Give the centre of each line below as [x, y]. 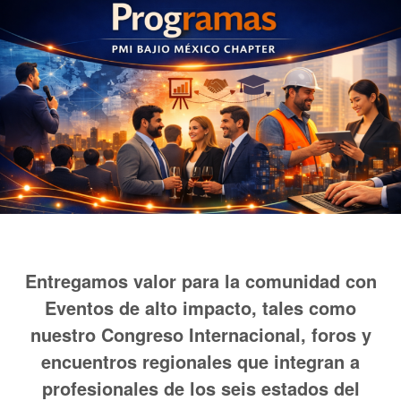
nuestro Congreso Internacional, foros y [200, 334]
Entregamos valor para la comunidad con [200, 280]
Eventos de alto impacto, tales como [200, 307]
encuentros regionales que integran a [200, 361]
